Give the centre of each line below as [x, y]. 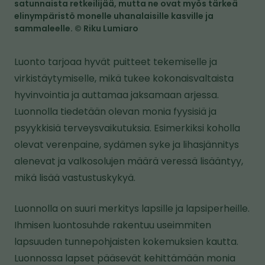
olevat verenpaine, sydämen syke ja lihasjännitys [127, 145]
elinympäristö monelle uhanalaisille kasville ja [114, 16]
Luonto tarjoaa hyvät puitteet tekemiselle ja [116, 62]
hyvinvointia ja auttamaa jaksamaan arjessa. [117, 95]
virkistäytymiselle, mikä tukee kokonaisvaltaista [124, 79]
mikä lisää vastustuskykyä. [75, 178]
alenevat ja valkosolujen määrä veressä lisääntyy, [129, 161]
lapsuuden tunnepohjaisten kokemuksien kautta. [126, 242]
